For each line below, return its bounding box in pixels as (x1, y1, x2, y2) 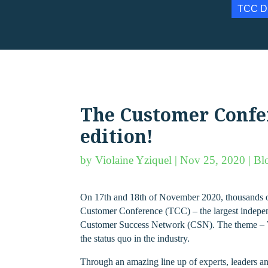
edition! (80, 123, 154, 148)
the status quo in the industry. (80, 233, 190, 243)
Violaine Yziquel (95, 153, 172, 166)
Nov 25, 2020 (180, 153, 246, 166)
